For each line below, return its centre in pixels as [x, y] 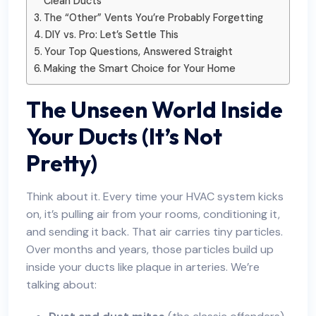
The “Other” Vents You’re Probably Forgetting [153, 18]
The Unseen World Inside [154, 109]
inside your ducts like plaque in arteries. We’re [143, 267]
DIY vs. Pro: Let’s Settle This [111, 35]
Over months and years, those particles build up [150, 249]
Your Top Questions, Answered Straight [138, 51]
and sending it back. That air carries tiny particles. [154, 232]
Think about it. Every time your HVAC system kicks [155, 196]
